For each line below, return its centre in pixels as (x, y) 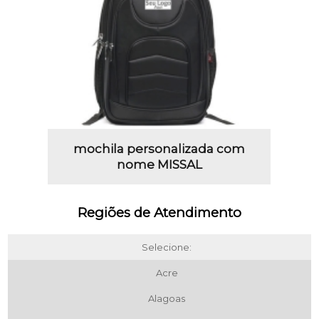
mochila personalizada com (159, 148)
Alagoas (167, 298)
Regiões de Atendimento (159, 212)
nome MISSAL (159, 164)
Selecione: (167, 247)
